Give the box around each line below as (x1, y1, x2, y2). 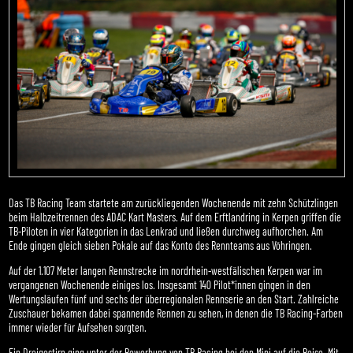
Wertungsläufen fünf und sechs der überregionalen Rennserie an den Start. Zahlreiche (9, 292, 340, 307)
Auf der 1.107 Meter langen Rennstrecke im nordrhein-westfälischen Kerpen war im (9, 264, 323, 278)
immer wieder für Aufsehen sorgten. (9, 321, 147, 335)
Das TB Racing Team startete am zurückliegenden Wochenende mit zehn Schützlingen (9, 196, 339, 210)
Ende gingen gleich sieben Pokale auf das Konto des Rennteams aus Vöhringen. (9, 239, 313, 253)
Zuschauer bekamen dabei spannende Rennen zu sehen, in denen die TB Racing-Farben (9, 307, 344, 321)
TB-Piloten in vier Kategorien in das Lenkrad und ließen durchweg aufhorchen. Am (9, 225, 324, 239)
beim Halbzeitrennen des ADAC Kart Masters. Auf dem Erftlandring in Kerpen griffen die (9, 210, 342, 225)
